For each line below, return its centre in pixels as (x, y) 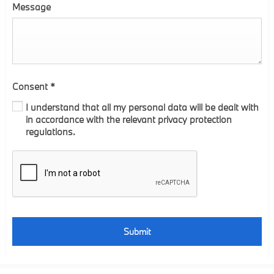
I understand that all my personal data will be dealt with (142, 107)
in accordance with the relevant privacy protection (129, 120)
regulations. (50, 132)
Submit (137, 232)
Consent (31, 86)
